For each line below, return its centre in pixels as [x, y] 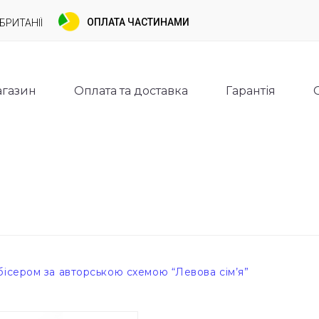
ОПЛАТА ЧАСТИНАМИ [138, 22]
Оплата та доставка [131, 91]
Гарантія [251, 91]
